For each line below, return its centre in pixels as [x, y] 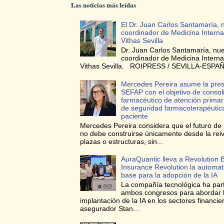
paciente [135, 116]
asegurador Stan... [109, 208]
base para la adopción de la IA [169, 175]
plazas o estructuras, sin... [121, 141]
